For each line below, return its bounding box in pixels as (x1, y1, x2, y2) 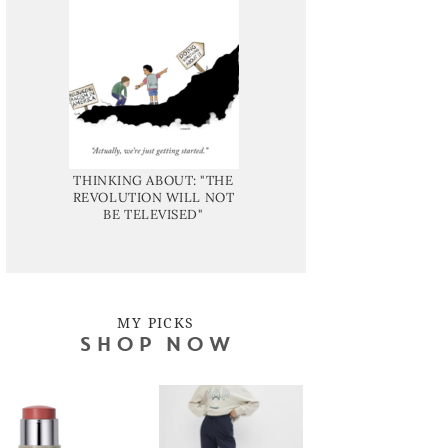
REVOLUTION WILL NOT (72, 188, 235, 206)
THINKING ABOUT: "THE (73, 171, 234, 189)
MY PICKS (117, 312, 195, 332)
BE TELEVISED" (103, 205, 204, 223)
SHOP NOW (78, 335, 234, 356)
